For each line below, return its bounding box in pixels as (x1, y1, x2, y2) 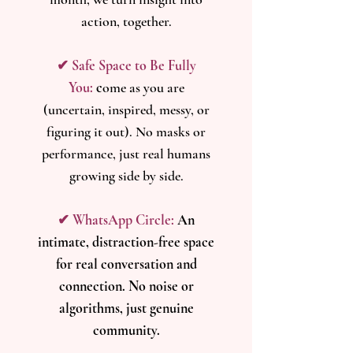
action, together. (80, 13, 172, 30)
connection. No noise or (58, 277, 194, 295)
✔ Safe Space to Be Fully (56, 57, 196, 74)
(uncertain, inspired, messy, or (43, 101, 210, 118)
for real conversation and (55, 255, 197, 273)
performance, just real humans (42, 145, 210, 162)
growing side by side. (69, 167, 184, 184)
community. (92, 321, 160, 339)
